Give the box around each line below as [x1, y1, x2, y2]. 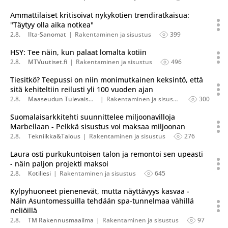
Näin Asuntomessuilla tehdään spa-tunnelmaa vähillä [10, 196, 194, 206]
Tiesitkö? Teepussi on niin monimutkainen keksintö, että [10, 75, 203, 84]
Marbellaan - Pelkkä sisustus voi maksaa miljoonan [10, 122, 185, 131]
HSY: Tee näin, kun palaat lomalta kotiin [10, 47, 147, 57]
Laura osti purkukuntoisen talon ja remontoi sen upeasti [10, 149, 203, 159]
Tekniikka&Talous [28, 132, 80, 140]
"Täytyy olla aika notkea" [10, 20, 94, 30]
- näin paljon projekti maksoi [10, 159, 108, 168]
